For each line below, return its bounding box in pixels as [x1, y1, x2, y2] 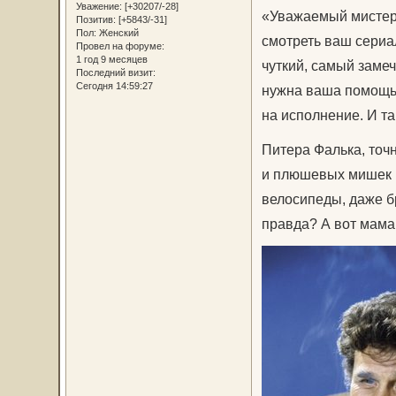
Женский [95, 27, 139, 39]
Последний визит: [75, 67, 156, 79]
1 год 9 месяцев [75, 54, 148, 65]
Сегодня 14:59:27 [75, 80, 153, 92]
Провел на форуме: [75, 41, 164, 52]
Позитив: [75, 14, 116, 26]
